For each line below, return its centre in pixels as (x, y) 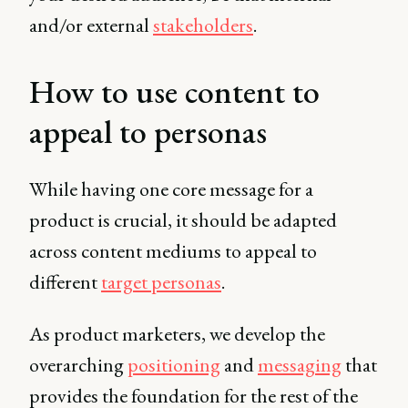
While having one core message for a (171, 189)
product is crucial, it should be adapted (183, 220)
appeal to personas (148, 132)
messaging (300, 365)
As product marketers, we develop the (177, 334)
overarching (78, 365)
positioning (174, 365)
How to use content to (174, 92)
